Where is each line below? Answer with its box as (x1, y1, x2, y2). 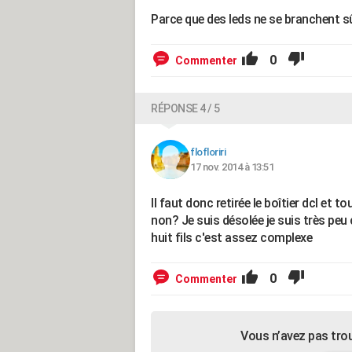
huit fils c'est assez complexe (151, 230, 312, 245)
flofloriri (190, 146, 225, 158)
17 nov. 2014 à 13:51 (190, 161, 273, 173)
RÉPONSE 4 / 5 (151, 102, 220, 115)
